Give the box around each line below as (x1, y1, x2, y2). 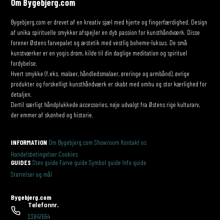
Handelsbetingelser (11, 149, 57, 158)
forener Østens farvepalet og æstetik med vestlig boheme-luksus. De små (11, 38, 188, 47)
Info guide (122, 158, 147, 166)
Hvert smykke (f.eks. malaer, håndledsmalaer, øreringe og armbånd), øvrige (11, 69, 190, 78)
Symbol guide (89, 158, 121, 166)
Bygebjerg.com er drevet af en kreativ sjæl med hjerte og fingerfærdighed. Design (11, 17, 208, 26)
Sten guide (32, 158, 58, 166)
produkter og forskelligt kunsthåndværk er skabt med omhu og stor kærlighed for (11, 79, 207, 88)
